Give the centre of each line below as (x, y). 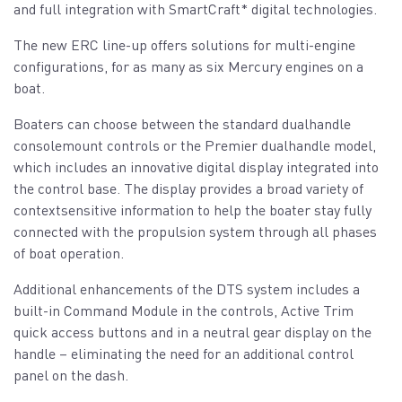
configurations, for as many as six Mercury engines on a (188, 66)
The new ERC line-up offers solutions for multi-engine (184, 45)
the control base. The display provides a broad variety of (188, 188)
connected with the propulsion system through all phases (195, 232)
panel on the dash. (71, 375)
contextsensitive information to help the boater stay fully (192, 210)
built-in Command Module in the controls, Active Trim (184, 310)
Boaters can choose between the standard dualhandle (182, 124)
